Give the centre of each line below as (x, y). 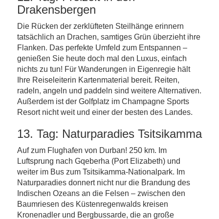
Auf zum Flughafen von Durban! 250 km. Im (92, 150)
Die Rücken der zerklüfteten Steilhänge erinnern (100, 26)
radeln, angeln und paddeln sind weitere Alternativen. (109, 91)
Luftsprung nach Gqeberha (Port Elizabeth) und (99, 161)
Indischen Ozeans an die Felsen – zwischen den (101, 193)
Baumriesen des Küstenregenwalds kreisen (93, 204)
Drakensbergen (56, 10)
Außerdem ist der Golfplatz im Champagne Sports (103, 101)
